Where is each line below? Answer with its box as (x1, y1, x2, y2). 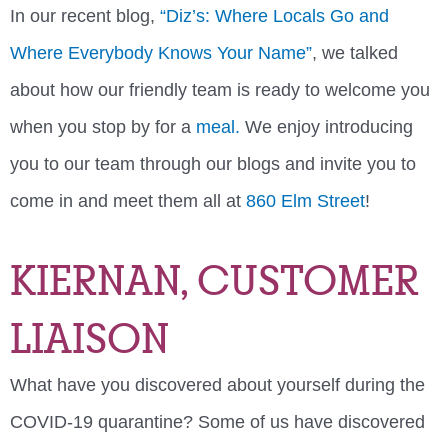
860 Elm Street (246, 190, 365, 211)
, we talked (312, 42, 398, 63)
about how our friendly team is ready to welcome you (10, 79, 430, 100)
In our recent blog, (10, 5, 155, 26)
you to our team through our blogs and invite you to (10, 153, 416, 174)
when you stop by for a (10, 116, 196, 137)
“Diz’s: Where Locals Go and (155, 5, 389, 26)
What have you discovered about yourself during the (10, 375, 425, 396)
